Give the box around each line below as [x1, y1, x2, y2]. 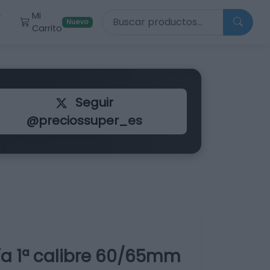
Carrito [32, 22, 63, 34]
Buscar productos [102, 8, 187, 22]
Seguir [72, 93, 113, 111]
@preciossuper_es [27, 111, 142, 129]
